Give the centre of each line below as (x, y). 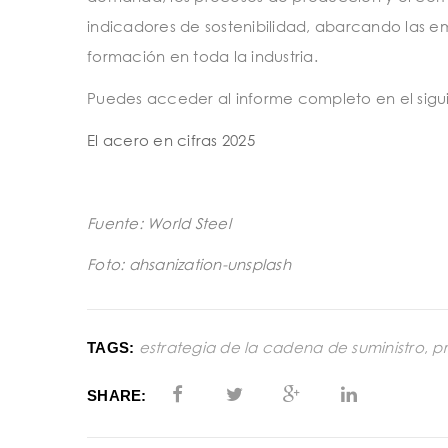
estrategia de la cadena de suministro (281, 347)
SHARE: (117, 396)
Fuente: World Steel (159, 222)
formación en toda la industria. (202, 56)
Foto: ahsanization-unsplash (189, 264)
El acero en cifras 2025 (171, 139)
